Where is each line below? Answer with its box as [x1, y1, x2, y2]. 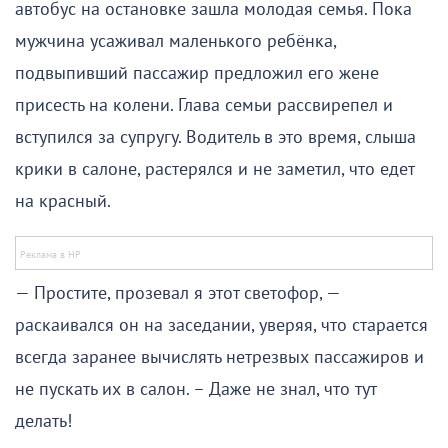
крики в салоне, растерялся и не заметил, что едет [15, 159, 414, 181]
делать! [15, 411, 72, 433]
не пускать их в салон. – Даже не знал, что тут [15, 379, 376, 401]
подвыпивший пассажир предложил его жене [15, 63, 379, 85]
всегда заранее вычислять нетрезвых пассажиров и [15, 347, 424, 369]
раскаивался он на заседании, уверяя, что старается [15, 315, 428, 337]
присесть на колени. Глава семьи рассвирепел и [15, 95, 393, 117]
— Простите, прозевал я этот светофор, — [15, 283, 340, 305]
